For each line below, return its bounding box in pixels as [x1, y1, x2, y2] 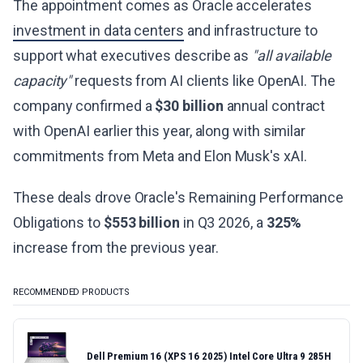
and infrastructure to [183, 22, 318, 39]
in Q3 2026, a [179, 214, 267, 231]
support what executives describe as [13, 47, 253, 64]
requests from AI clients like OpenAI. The [71, 72, 335, 89]
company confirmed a [13, 97, 156, 114]
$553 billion [103, 214, 180, 231]
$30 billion [155, 97, 224, 114]
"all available [252, 47, 332, 64]
